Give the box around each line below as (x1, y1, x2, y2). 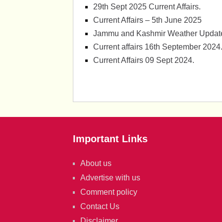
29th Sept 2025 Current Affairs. (93, 2, 201, 11)
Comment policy (80, 188, 137, 197)
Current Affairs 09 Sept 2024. (93, 56, 195, 65)
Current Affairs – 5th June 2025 (93, 16, 202, 25)
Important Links (73, 133, 148, 145)
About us (80, 159, 111, 168)
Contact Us (80, 202, 119, 211)
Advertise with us (80, 173, 140, 182)
